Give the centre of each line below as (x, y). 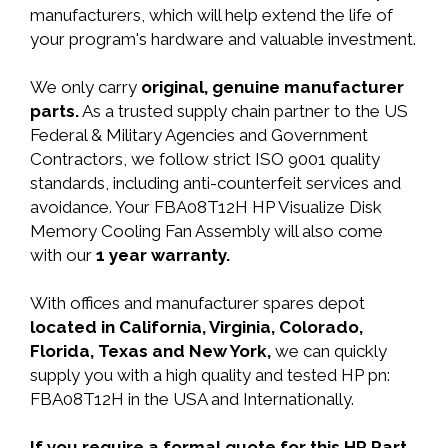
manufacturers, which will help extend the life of (211, 15)
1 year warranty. (163, 255)
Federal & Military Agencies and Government (199, 135)
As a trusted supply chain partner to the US (243, 111)
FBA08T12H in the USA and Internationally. (192, 399)
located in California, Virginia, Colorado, (196, 327)
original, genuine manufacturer (272, 87)
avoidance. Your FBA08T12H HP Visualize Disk (206, 207)
